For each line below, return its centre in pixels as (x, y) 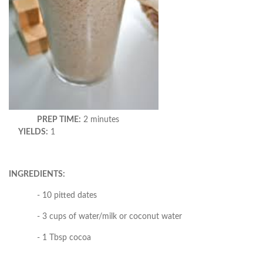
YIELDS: (33, 132)
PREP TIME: (59, 119)
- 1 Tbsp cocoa (50, 237)
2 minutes (134, 119)
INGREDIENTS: (37, 174)
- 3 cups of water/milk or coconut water (95, 216)
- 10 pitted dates (53, 195)
